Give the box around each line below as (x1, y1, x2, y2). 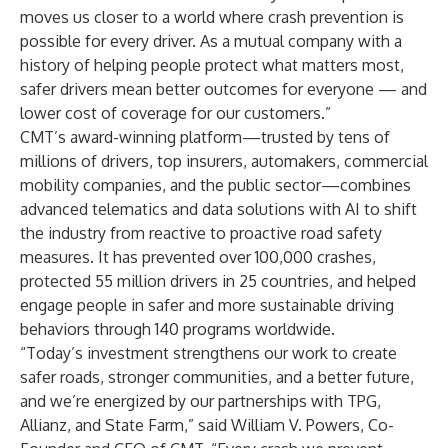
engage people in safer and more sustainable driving (20, 295, 394, 315)
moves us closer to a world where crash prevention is (20, 7, 404, 27)
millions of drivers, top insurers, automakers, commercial (20, 151, 428, 171)
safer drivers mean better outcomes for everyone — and (20, 79, 427, 99)
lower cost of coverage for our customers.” (20, 103, 331, 123)
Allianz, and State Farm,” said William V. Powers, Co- (20, 415, 394, 435)
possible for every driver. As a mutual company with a (20, 31, 402, 51)
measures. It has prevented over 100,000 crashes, (20, 247, 376, 267)
